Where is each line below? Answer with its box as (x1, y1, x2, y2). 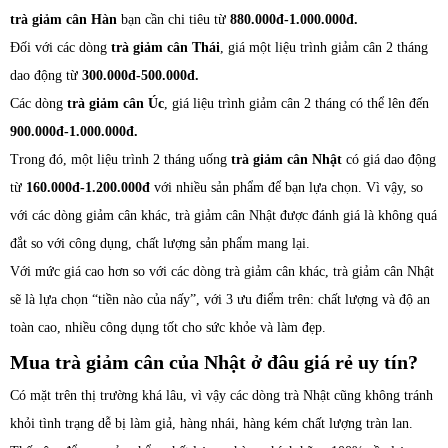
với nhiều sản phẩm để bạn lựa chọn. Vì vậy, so (150, 180, 423, 196)
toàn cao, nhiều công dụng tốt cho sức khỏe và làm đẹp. (10, 320, 326, 336)
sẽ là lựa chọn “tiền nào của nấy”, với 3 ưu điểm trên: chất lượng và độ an (10, 292, 430, 308)
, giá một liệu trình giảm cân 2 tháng (220, 40, 428, 56)
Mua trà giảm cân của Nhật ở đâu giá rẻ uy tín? (10, 351, 418, 374)
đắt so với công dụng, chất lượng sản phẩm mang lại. (10, 236, 310, 252)
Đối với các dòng (10, 40, 111, 56)
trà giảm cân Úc (67, 96, 164, 112)
